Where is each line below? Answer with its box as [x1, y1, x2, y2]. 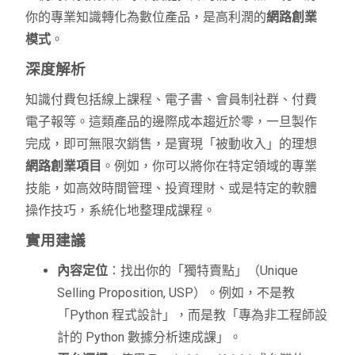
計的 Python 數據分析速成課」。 [57, 330, 242, 345]
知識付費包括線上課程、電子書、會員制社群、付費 [25, 92, 318, 108]
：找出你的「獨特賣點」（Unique [108, 263, 299, 279]
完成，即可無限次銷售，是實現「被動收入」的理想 [25, 136, 318, 152]
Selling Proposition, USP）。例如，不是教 [57, 285, 296, 301]
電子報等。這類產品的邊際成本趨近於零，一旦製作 [25, 114, 318, 130]
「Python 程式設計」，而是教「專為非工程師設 [57, 307, 328, 323]
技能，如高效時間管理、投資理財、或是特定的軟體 [25, 181, 318, 197]
